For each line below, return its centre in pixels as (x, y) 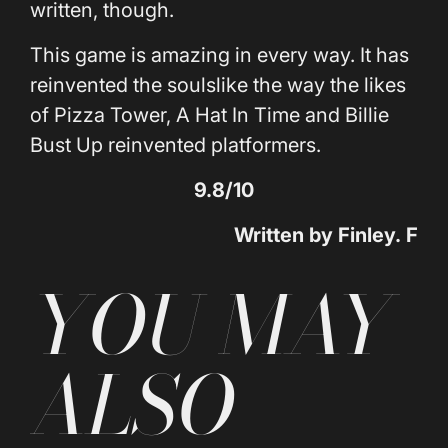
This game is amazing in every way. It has (219, 55)
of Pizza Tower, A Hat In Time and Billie (209, 115)
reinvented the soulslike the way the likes (218, 85)
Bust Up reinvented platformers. (175, 145)
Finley (366, 235)
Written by (286, 235)
